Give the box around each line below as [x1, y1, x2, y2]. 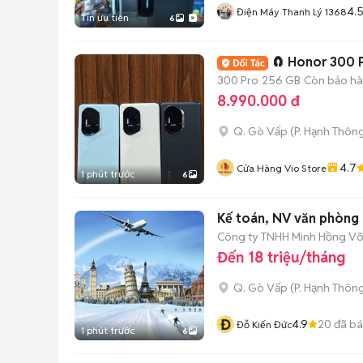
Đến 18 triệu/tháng [217, 248, 345, 267]
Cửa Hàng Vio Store [237, 162, 327, 174]
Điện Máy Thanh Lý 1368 [237, 6, 347, 18]
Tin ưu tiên [81, 11, 129, 23]
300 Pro [217, 72, 258, 88]
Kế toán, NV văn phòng [217, 210, 359, 227]
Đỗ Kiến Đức [237, 318, 292, 331]
